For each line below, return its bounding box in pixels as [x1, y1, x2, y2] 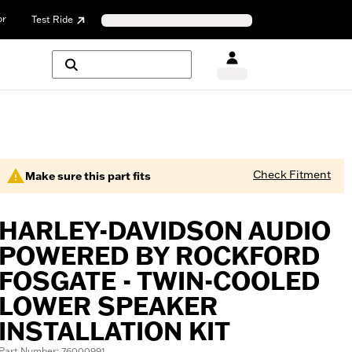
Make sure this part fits [25, 169, 151, 183]
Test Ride [31, 13, 73, 25]
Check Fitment [253, 167, 331, 181]
